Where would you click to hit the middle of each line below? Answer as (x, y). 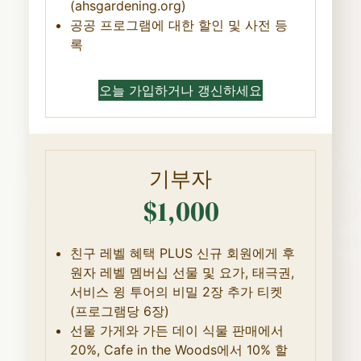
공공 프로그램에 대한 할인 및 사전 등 (178, 25)
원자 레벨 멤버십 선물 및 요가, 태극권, (182, 272)
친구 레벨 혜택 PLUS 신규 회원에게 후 (182, 253)
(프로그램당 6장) (119, 311)
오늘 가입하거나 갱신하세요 (180, 90)
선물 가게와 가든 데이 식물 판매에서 (176, 330)
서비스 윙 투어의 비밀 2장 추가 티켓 (176, 291)
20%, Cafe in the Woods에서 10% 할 (178, 349)
